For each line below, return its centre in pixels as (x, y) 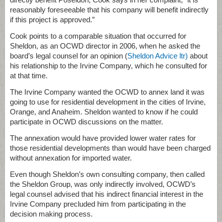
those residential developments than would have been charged (110, 148)
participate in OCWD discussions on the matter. (86, 122)
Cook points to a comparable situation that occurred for (98, 36)
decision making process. (51, 214)
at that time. (29, 76)
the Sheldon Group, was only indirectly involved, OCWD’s (103, 184)
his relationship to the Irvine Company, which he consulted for (109, 66)
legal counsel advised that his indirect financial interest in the (107, 194)
